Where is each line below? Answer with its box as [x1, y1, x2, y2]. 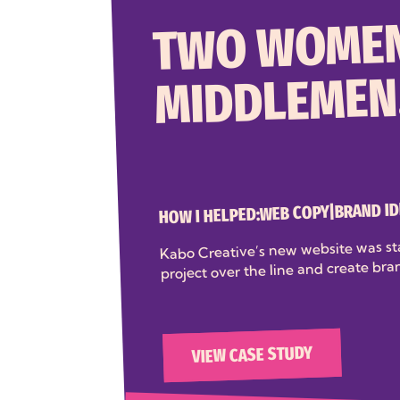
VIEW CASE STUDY [191, 345, 313, 367]
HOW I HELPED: [158, 205, 261, 228]
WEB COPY [259, 204, 329, 224]
